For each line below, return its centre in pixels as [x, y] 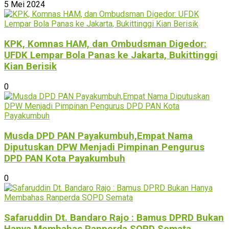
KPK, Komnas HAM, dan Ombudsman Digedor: [105, 44]
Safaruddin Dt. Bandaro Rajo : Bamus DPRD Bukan [114, 217]
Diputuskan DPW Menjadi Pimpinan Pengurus [104, 147]
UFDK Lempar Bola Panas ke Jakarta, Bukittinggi [111, 55]
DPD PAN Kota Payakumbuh [65, 158]
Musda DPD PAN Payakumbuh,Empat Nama [98, 136]
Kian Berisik [30, 67]
